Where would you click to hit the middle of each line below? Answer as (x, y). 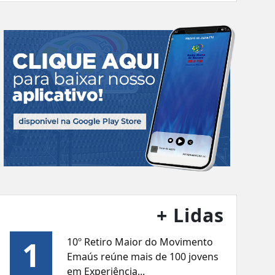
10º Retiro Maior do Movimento (140, 242)
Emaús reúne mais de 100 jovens (143, 257)
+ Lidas (191, 215)
